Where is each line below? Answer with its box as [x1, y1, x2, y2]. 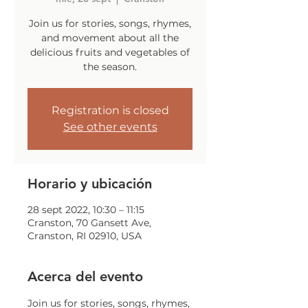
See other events [63, 120, 157, 133]
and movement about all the [41, 32, 179, 44]
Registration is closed [51, 104, 169, 117]
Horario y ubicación [27, 175, 152, 192]
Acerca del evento [27, 268, 143, 285]
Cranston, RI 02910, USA [27, 230, 142, 242]
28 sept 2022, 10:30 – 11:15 [27, 203, 144, 216]
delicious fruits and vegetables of [30, 46, 190, 58]
